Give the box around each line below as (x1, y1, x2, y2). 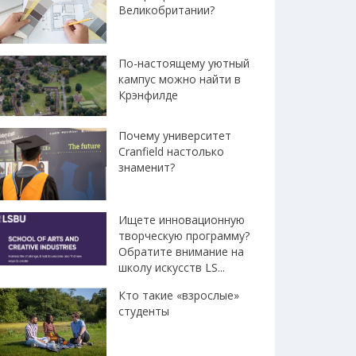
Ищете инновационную (118, 212, 245, 228)
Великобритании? (118, 2, 215, 18)
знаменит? (118, 159, 175, 175)
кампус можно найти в (118, 72, 241, 87)
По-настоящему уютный (118, 56, 250, 72)
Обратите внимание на (118, 244, 244, 260)
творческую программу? (118, 228, 250, 244)
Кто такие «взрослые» (118, 288, 239, 304)
